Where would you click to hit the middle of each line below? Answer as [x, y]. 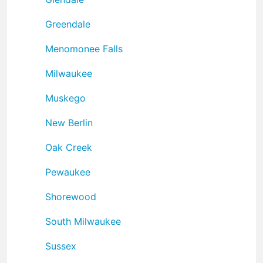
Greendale [68, 24]
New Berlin [69, 122]
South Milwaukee [83, 221]
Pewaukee [68, 172]
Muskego [65, 98]
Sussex [61, 246]
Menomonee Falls [84, 48]
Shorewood [71, 196]
